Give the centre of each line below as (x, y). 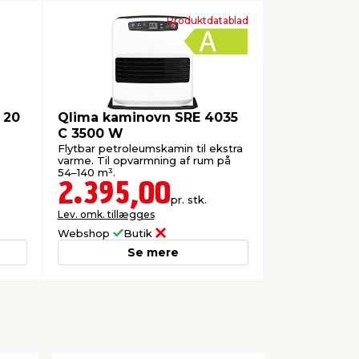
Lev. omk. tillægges (106, 215)
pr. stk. (188, 200)
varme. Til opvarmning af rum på (144, 161)
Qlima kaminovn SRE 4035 (147, 117)
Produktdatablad (208, 20)
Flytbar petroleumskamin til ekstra (150, 149)
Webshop (85, 234)
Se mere (153, 253)
